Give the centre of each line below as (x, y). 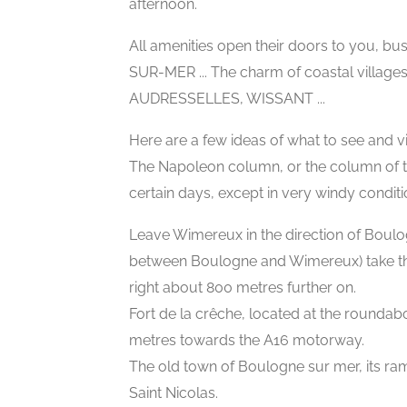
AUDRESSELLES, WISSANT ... (227, 99)
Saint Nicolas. (174, 393)
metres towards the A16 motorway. (247, 340)
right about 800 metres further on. (243, 288)
